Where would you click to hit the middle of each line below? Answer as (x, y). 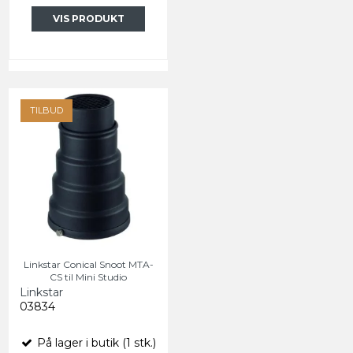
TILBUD (46, 111)
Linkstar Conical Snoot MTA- (88, 265)
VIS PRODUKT (88, 18)
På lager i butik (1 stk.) (95, 343)
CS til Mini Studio (88, 277)
